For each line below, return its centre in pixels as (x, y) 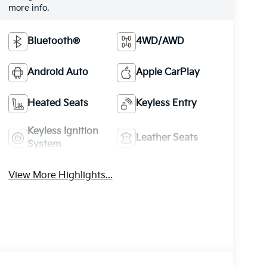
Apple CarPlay (168, 72)
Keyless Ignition (63, 131)
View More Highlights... (60, 175)
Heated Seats (58, 103)
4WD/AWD (160, 41)
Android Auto (58, 72)
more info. (28, 8)
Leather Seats (167, 138)
